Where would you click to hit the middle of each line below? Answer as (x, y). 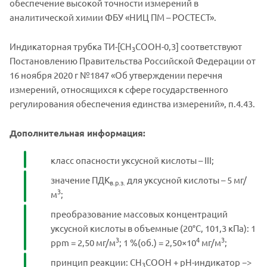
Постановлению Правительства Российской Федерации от (133, 60)
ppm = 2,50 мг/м (83, 242)
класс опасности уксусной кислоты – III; (132, 160)
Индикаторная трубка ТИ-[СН (71, 46)
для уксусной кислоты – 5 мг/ (186, 179)
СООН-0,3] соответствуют (189, 46)
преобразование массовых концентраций (139, 213)
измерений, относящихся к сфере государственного (119, 89)
